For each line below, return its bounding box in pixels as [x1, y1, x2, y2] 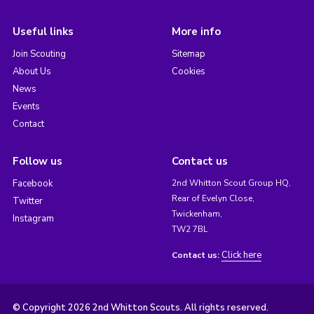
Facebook [12, 177, 53, 191]
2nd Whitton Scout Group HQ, [171, 177, 291, 189]
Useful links [12, 25, 74, 39]
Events [12, 100, 40, 114]
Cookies [171, 65, 205, 78]
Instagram [12, 212, 54, 226]
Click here [221, 249, 261, 262]
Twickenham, [171, 208, 222, 220]
